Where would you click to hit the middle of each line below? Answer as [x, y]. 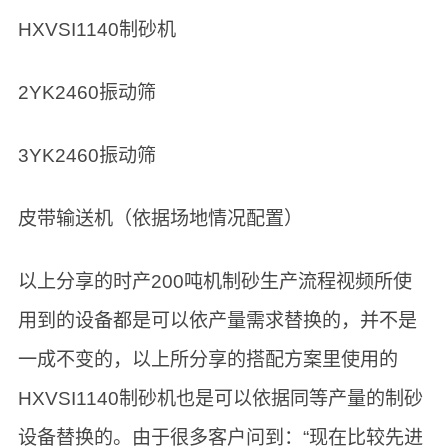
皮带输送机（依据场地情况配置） [160, 218]
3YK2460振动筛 [86, 155]
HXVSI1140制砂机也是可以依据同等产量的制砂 [220, 398]
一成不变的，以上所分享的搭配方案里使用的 [207, 359]
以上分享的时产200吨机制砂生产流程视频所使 [214, 281]
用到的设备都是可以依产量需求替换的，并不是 [217, 320]
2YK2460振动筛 [86, 93]
